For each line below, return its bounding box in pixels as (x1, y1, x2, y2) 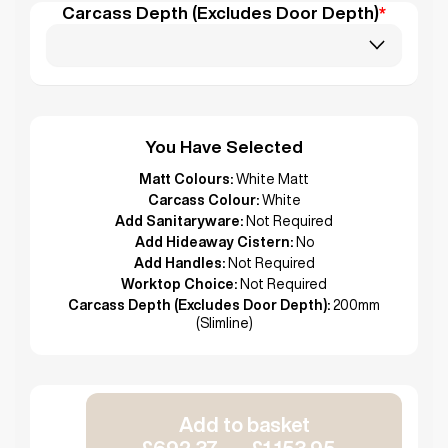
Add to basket (178, 413, 310, 435)
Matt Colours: (139, 171, 233, 186)
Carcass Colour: (147, 192, 259, 207)
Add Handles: (133, 255, 225, 270)
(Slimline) (195, 315, 253, 330)
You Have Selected (145, 137, 303, 155)
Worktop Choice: (121, 276, 237, 291)
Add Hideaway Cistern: (134, 234, 293, 249)
